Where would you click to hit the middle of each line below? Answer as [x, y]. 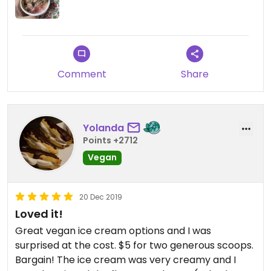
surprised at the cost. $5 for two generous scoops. [134, 245]
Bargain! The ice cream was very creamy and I [126, 260]
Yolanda [103, 128]
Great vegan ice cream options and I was [113, 230]
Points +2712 [110, 141]
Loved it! [39, 214]
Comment [82, 74]
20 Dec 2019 [101, 197]
